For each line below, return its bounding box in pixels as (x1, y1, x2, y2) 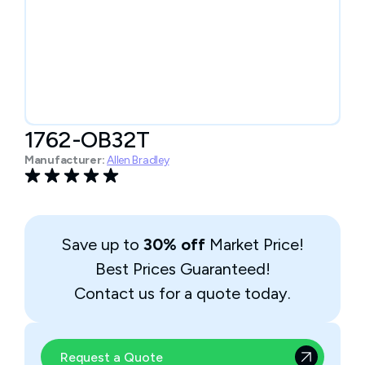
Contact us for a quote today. (74, 284, 291, 303)
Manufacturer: (24, 153, 105, 167)
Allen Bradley (107, 153, 169, 167)
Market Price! (205, 235, 304, 254)
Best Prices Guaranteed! (95, 259, 270, 279)
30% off (143, 235, 205, 254)
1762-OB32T (24, 125, 150, 153)
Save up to (61, 235, 143, 254)
